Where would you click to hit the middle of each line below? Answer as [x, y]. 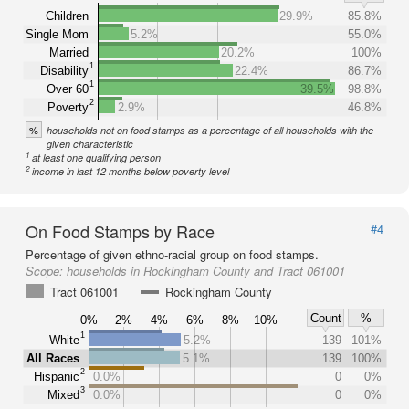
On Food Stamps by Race [120, 231]
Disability [64, 70]
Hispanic [57, 376]
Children [67, 16]
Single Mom [57, 34]
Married [69, 52]
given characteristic [90, 144]
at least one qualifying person [97, 157]
